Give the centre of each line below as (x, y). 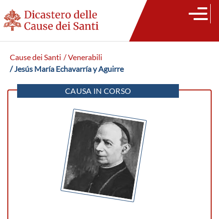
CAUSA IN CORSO (98, 91)
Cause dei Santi (35, 57)
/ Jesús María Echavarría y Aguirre (67, 69)
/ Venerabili (83, 57)
